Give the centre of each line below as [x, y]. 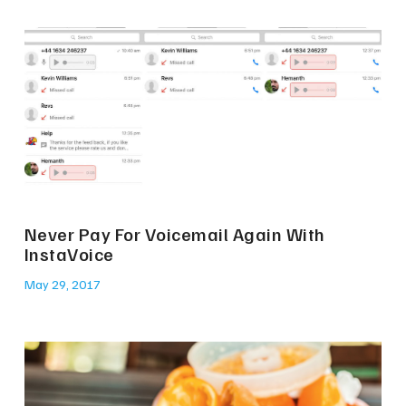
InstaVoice [69, 254]
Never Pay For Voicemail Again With [174, 234]
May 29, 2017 [62, 285]
